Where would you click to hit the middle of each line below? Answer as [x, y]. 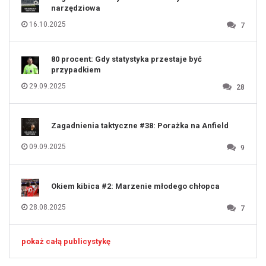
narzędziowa [76, 8]
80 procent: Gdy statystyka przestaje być [126, 59]
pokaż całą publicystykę [66, 241]
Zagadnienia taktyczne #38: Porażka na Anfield [140, 126]
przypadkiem [76, 70]
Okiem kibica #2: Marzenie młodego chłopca [135, 186]
